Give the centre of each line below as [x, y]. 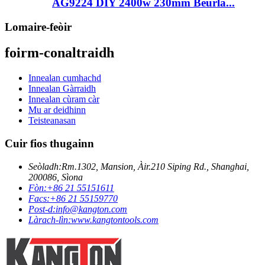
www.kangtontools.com [115, 219]
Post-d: [42, 209]
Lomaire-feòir [38, 27]
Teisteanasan [52, 121]
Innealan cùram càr [64, 99]
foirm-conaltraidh [59, 53]
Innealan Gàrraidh [62, 89]
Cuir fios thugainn [49, 144]
